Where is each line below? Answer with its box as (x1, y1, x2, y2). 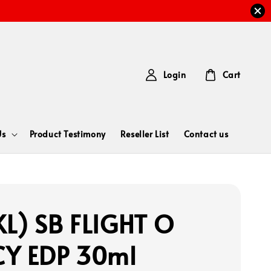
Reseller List (120, 128, 169, 140)
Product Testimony (29, 128, 106, 140)
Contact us (183, 128, 229, 140)
